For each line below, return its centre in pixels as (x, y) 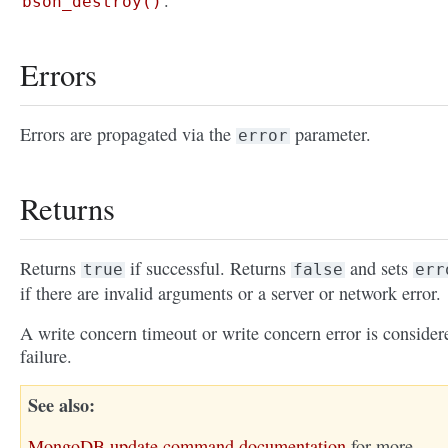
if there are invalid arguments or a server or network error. (230, 293)
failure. (46, 356)
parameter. (330, 134)
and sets (379, 268)
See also (58, 405)
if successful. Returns (208, 268)
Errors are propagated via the (128, 134)
